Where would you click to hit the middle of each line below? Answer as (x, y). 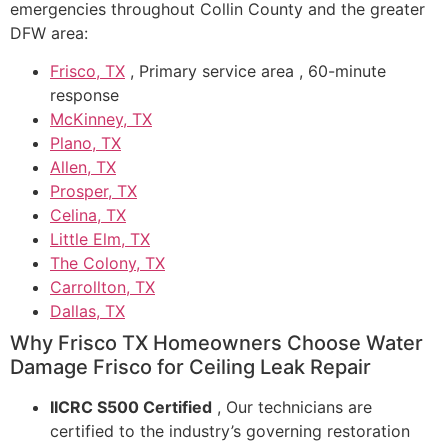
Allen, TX (83, 167)
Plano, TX (85, 143)
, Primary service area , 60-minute (255, 71)
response (84, 95)
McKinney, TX (101, 119)
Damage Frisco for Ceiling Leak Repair (190, 367)
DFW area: (49, 33)
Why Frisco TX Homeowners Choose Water (216, 343)
